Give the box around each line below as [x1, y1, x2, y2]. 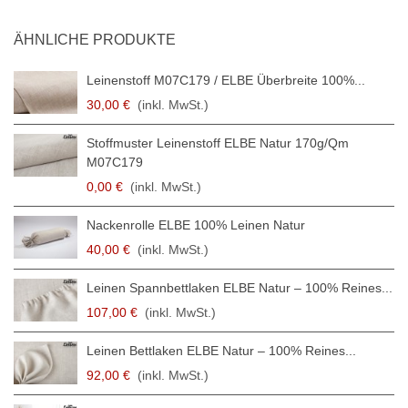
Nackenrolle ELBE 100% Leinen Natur [87, 218, 305, 233]
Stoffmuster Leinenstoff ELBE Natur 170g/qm [87, 136, 349, 151]
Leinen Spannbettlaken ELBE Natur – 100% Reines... [87, 280, 393, 296]
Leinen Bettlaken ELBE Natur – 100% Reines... [87, 343, 356, 359]
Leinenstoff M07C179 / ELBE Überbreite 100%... [87, 73, 365, 88]
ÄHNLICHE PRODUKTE [14, 32, 176, 48]
